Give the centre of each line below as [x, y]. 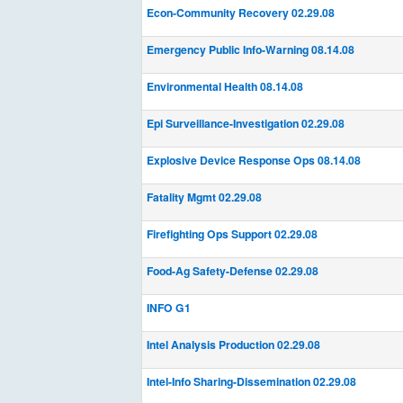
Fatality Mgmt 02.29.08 [204, 197]
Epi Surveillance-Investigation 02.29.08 [246, 123]
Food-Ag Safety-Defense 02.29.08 [233, 271]
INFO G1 [169, 308]
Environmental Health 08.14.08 [225, 86]
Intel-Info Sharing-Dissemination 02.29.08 [251, 381]
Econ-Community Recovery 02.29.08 [241, 13]
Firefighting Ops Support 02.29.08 [232, 234]
